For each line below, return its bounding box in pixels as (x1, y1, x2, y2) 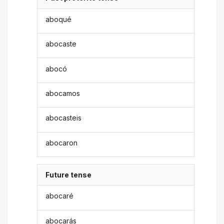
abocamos (45, 88, 80, 97)
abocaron (45, 138, 78, 147)
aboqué (45, 14, 72, 23)
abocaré (45, 191, 74, 200)
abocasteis (45, 113, 82, 122)
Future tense (45, 170, 92, 179)
